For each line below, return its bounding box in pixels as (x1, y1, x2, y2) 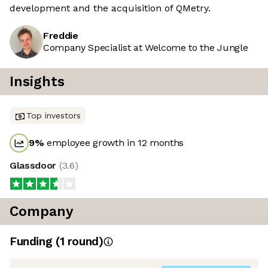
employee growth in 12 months (44, 137, 184, 149)
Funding (10, 234, 56, 249)
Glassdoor (10, 160, 59, 172)
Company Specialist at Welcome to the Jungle (43, 42, 248, 54)
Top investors (26, 111, 81, 121)
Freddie (43, 30, 78, 42)
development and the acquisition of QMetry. (10, 2, 211, 14)
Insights (10, 74, 65, 90)
